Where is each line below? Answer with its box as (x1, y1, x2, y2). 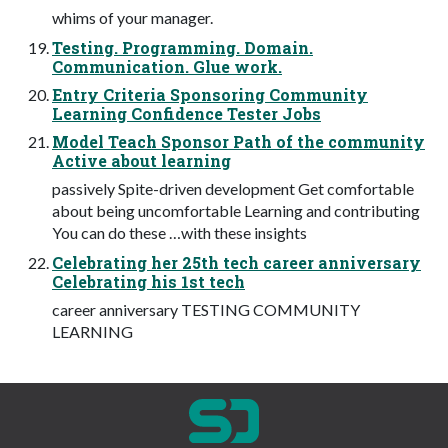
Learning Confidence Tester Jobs (52, 102, 321, 124)
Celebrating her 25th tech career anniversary (52, 251, 421, 273)
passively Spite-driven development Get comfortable (52, 178, 414, 198)
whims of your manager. (52, 7, 213, 27)
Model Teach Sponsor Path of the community (52, 130, 425, 152)
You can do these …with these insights (52, 222, 307, 242)
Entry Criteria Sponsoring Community (52, 83, 368, 105)
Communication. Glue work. (52, 55, 282, 77)
